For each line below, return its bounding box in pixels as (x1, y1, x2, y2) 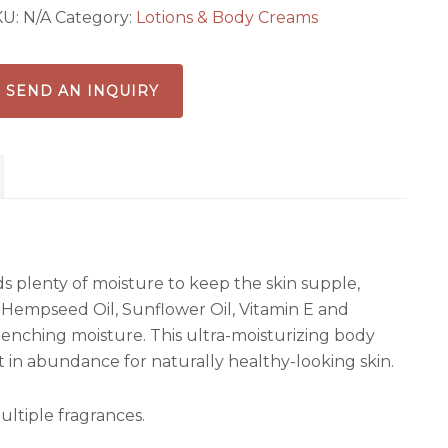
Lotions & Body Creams (135, 8, 318, 27)
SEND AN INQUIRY (5, 82, 159, 100)
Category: (54, 8, 136, 27)
